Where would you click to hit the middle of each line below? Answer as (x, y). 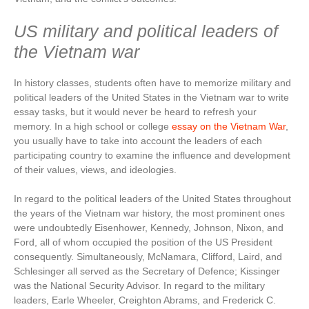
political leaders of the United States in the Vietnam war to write (151, 97)
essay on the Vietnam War (229, 126)
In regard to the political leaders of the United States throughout (152, 198)
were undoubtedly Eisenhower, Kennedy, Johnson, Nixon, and (149, 227)
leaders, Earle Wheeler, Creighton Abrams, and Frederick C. (145, 300)
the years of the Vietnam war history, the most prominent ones (149, 213)
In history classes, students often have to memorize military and (152, 82)
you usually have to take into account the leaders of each (138, 140)
